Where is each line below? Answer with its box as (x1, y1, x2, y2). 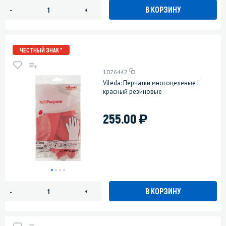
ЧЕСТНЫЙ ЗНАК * (20, 46, 63, 54)
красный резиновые (103, 87, 162, 96)
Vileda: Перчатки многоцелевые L (103, 78, 200, 87)
